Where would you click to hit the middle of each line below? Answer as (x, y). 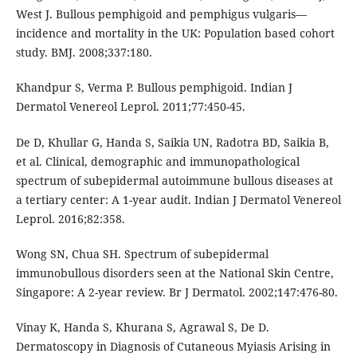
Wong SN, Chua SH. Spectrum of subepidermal (142, 253)
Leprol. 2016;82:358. (70, 218)
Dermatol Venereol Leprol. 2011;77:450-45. (130, 107)
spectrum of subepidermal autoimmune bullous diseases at (174, 180)
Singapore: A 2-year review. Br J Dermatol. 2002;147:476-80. (177, 292)
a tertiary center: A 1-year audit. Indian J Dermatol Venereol (178, 199)
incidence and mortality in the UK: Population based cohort (175, 33)
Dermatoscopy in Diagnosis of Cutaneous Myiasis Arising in (173, 346)
